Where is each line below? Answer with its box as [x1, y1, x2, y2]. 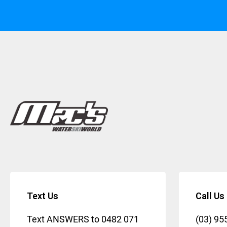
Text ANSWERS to [27, 213, 101, 224]
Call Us [195, 190, 224, 201]
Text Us [27, 190, 58, 201]
